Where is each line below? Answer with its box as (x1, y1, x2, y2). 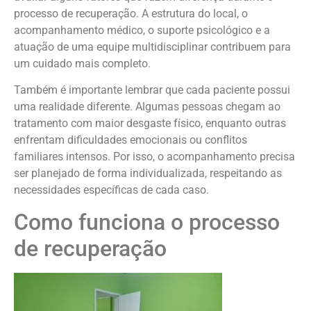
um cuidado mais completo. (14, 57, 151, 71)
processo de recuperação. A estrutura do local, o (14, 7, 248, 21)
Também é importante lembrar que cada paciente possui (14, 83, 290, 97)
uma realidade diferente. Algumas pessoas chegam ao (14, 100, 280, 114)
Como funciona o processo (14, 208, 280, 235)
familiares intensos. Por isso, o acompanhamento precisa (14, 150, 295, 164)
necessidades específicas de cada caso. (14, 183, 209, 197)
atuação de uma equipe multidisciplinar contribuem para (14, 40, 291, 54)
